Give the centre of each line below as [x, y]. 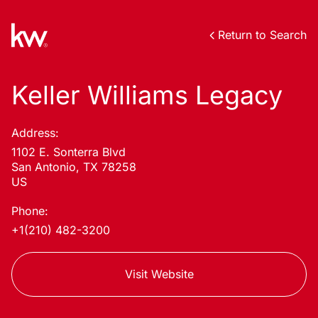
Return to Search [262, 35]
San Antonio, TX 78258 [74, 167]
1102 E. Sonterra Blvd [68, 152]
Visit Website [159, 274]
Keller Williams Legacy [147, 95]
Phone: [30, 211]
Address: [35, 133]
